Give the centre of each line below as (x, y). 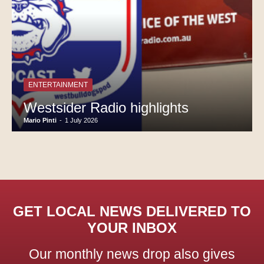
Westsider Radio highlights (106, 108)
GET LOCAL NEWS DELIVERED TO (132, 212)
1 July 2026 (81, 121)
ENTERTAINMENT (58, 85)
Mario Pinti (40, 121)
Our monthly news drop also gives (132, 254)
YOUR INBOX (132, 228)
